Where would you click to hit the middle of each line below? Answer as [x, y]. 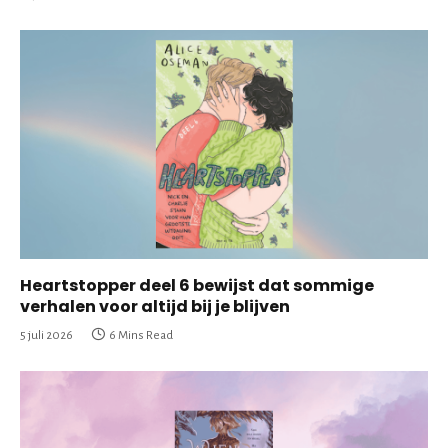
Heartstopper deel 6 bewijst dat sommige [197, 286]
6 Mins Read [141, 336]
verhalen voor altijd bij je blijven [155, 307]
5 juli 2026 [46, 336]
